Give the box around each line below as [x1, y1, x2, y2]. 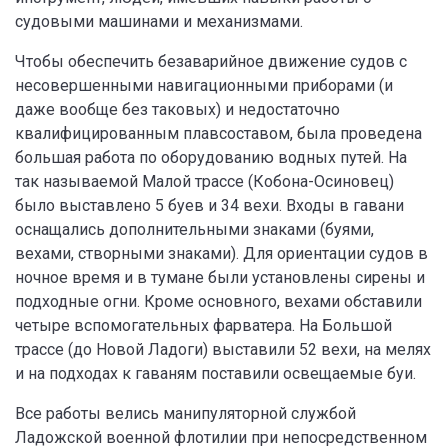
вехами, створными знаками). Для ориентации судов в [15, 244, 428, 263]
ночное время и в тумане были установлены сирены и [15, 268, 425, 287]
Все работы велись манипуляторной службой [15, 404, 356, 423]
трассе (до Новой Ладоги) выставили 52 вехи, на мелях [15, 340, 431, 359]
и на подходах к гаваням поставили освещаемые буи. [15, 364, 416, 383]
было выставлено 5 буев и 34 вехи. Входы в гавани [15, 196, 404, 215]
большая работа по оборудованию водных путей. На [15, 148, 407, 167]
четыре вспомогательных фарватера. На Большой [15, 316, 392, 335]
